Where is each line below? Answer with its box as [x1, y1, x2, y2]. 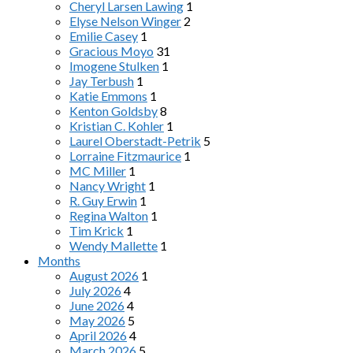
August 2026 [69, 268, 139, 283]
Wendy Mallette [69, 238, 158, 253]
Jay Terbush [69, 73, 134, 88]
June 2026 [69, 298, 124, 313]
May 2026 [69, 313, 125, 328]
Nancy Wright [69, 178, 146, 193]
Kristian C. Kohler [69, 118, 164, 133]
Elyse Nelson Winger [69, 13, 181, 28]
